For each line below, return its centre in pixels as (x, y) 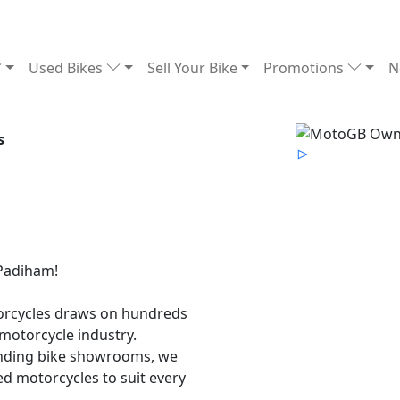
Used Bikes (68, 68)
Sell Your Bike (192, 68)
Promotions (306, 68)
